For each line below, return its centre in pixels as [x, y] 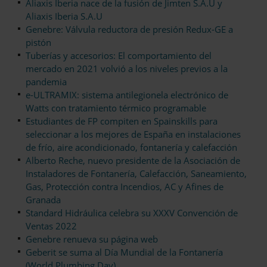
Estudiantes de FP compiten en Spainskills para [122, 121]
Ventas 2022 [51, 226]
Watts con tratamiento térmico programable [116, 108]
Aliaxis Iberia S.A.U [64, 16]
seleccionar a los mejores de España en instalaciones [133, 134]
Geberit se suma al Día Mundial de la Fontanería [124, 252]
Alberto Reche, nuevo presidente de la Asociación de [133, 161]
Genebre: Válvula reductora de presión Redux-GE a [129, 30]
